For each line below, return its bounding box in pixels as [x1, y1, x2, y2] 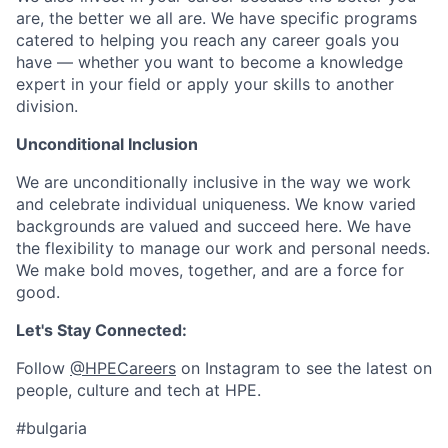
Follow [16, 358, 70, 378]
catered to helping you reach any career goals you [16, 30, 399, 50]
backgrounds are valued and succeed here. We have [16, 216, 411, 236]
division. [16, 96, 78, 116]
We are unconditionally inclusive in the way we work [16, 172, 411, 192]
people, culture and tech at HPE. [16, 380, 261, 400]
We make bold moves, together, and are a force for [16, 260, 404, 280]
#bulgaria [16, 418, 87, 438]
